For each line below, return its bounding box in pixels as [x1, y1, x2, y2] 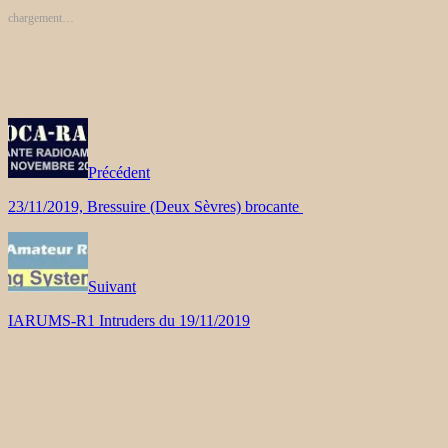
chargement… [8, 10, 74, 25]
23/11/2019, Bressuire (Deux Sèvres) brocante [8, 197, 303, 215]
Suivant [88, 277, 136, 295]
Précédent [88, 163, 150, 181]
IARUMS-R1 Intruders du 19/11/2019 [8, 311, 250, 329]
